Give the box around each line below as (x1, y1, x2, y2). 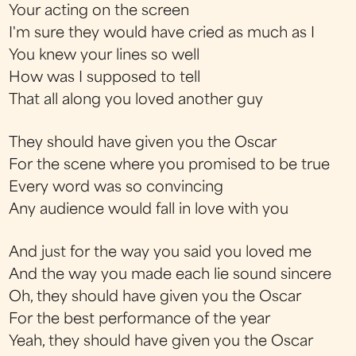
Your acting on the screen (9, 4, 190, 18)
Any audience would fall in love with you (9, 203, 289, 217)
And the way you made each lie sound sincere (9, 269, 332, 283)
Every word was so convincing (9, 181, 224, 195)
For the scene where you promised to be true (9, 159, 331, 172)
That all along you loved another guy (9, 93, 264, 107)
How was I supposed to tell (9, 71, 201, 85)
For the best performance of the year (9, 313, 271, 327)
